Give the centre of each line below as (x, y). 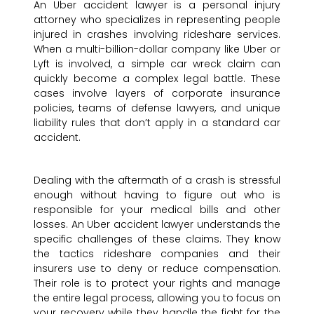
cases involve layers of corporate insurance (157, 94)
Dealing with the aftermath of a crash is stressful (157, 180)
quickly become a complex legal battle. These (157, 79)
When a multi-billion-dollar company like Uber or (157, 49)
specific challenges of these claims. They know (157, 239)
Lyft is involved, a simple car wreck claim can (157, 64)
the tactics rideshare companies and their (157, 254)
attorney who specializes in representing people (157, 20)
